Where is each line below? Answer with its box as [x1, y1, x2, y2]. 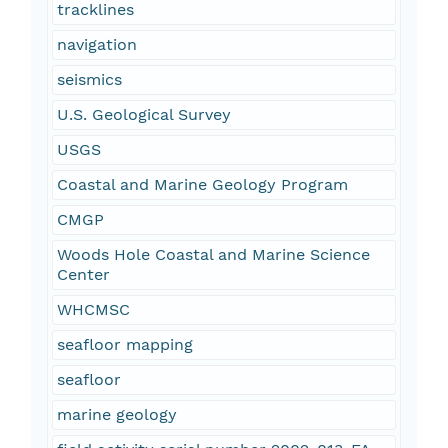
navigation [56, 35, 137, 55]
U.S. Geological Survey [56, 105, 231, 125]
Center [56, 265, 110, 285]
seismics [56, 70, 122, 90]
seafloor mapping [56, 335, 193, 355]
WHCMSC [56, 300, 130, 320]
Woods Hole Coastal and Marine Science [56, 245, 370, 265]
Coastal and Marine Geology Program [56, 175, 348, 195]
